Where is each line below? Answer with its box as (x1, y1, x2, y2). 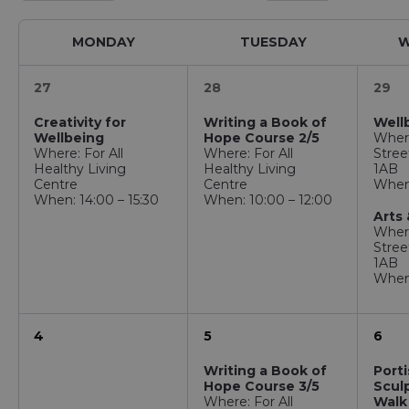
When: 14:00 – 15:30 (34, 192, 159, 208)
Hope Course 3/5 (204, 378, 320, 394)
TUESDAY (240, 34, 308, 50)
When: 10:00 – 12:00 (204, 192, 333, 208)
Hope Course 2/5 (204, 130, 320, 146)
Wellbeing (34, 130, 104, 146)
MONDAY (72, 34, 136, 50)
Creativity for (34, 114, 126, 131)
